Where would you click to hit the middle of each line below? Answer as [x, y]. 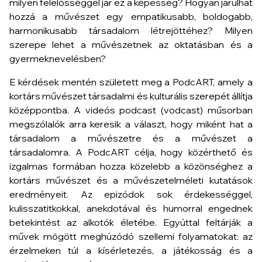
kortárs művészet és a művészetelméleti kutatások [131, 180]
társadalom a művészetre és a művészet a [131, 138]
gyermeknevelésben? [58, 58]
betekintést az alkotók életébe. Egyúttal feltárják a [131, 222]
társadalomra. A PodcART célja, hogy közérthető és [131, 152]
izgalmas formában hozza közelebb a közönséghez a [131, 166]
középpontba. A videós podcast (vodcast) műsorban [131, 110]
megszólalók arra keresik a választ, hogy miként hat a [131, 124]
